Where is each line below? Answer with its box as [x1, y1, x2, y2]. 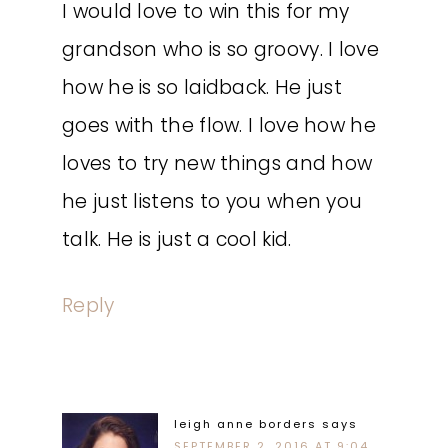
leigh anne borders [174, 416, 317, 432]
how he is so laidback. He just [62, 74, 343, 101]
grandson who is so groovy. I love [62, 36, 379, 63]
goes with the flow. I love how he [62, 112, 376, 139]
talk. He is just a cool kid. [62, 226, 292, 253]
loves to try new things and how [62, 150, 373, 177]
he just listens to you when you [62, 188, 363, 215]
